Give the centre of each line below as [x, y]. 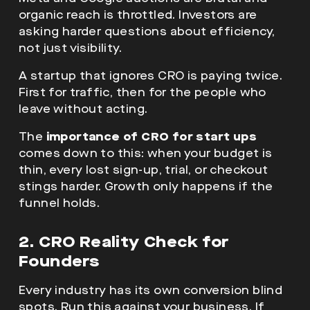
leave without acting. [83, 109]
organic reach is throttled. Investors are [138, 15]
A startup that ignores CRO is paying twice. [151, 75]
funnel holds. [60, 203]
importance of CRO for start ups [152, 136]
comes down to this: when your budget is [146, 153]
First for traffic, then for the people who [143, 92]
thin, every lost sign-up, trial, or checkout [144, 170]
